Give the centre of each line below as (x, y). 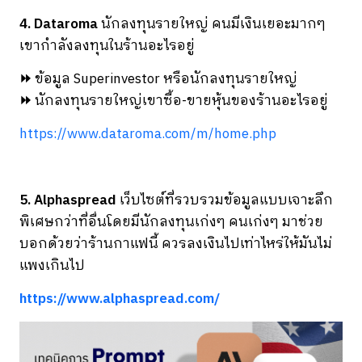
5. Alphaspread (68, 200)
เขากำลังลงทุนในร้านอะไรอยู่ (107, 46)
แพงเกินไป (52, 265)
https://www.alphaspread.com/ (120, 299)
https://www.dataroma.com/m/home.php (148, 134)
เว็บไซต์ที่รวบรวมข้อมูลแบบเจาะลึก (225, 200)
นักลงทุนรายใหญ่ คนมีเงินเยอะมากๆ (213, 24)
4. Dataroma (60, 24)
